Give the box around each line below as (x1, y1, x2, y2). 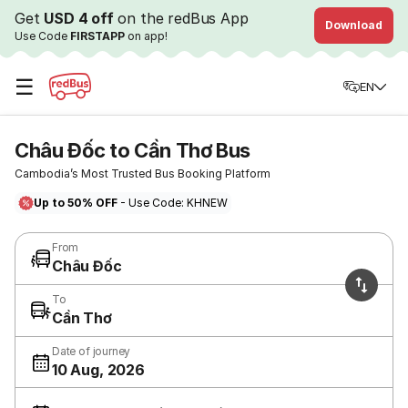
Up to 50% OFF (34, 196, 117, 209)
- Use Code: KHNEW (117, 196, 228, 209)
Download (325, 18, 382, 32)
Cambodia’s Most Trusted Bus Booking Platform (15, 167, 270, 180)
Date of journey (52, 343, 131, 358)
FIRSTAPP (70, 29, 125, 43)
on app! (125, 29, 168, 43)
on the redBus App (113, 9, 249, 27)
